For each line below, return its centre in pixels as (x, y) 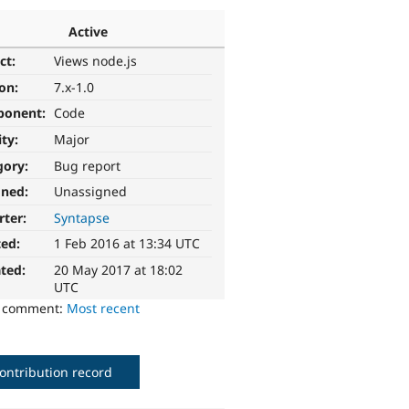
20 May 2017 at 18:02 (119, 270)
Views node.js (96, 61)
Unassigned (91, 192)
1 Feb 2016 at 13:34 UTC (127, 244)
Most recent (104, 309)
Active (88, 31)
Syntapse (82, 217)
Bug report (88, 165)
